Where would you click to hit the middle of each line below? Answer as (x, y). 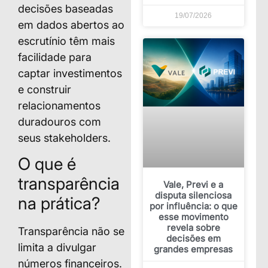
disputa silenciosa (194, 195)
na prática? (59, 204)
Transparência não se (71, 232)
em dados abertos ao (71, 25)
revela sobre (193, 227)
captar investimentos (70, 73)
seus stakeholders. (64, 138)
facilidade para (55, 57)
